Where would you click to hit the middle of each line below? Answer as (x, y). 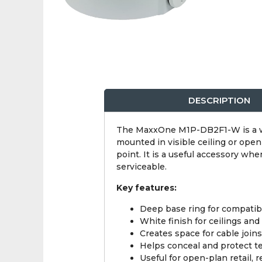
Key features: (146, 188)
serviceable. (141, 167)
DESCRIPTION (220, 101)
